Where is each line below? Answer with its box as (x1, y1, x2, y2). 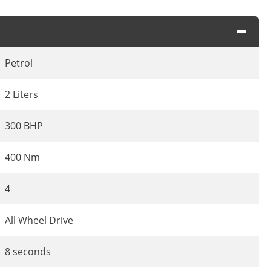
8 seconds (5, 245, 51, 259)
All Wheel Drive (5, 214, 73, 227)
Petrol (5, 56, 33, 70)
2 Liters (5, 88, 38, 102)
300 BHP (5, 119, 43, 133)
